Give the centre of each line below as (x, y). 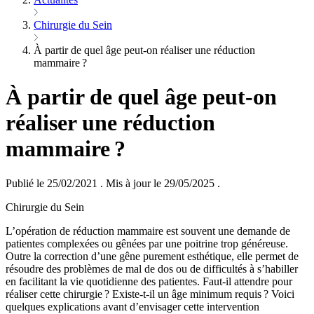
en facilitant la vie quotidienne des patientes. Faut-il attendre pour (149, 281)
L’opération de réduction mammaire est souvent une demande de (148, 231)
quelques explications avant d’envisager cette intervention (132, 306)
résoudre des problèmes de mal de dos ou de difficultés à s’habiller (152, 268)
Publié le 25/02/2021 (53, 183)
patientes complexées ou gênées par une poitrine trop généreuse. (147, 243)
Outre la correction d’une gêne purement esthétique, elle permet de (152, 256)
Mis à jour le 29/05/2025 (160, 183)
